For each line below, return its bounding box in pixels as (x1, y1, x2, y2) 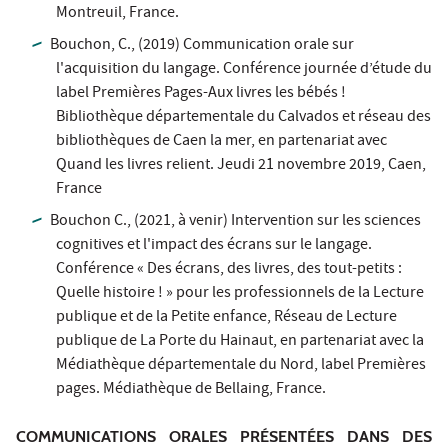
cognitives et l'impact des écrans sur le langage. (56, 233, 372, 258)
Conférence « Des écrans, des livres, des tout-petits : (56, 257, 402, 282)
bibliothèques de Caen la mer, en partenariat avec (56, 129, 387, 154)
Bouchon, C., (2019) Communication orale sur (50, 33, 355, 58)
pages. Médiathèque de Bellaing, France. (56, 377, 326, 402)
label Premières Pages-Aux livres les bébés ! (56, 81, 346, 106)
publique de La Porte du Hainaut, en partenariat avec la (56, 329, 424, 354)
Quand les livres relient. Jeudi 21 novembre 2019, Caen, (56, 153, 426, 178)
